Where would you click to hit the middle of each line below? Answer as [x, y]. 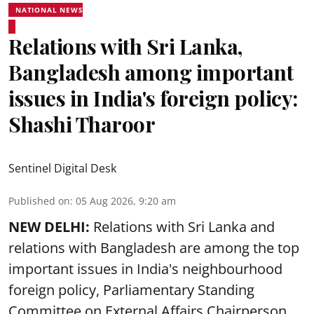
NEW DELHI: [49, 227]
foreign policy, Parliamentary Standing [131, 290]
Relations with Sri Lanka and [182, 227]
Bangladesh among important [151, 72]
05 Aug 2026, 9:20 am [126, 201]
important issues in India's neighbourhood [145, 269]
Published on [39, 201]
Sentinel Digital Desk [62, 168]
